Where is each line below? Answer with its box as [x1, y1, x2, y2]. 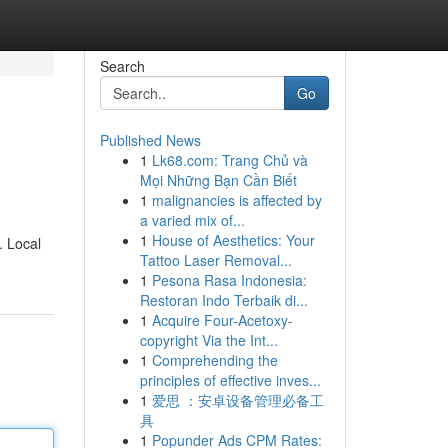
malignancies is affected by [151, 190, 322, 210]
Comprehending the [151, 350, 278, 370]
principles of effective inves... [139, 370, 321, 390]
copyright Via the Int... [139, 330, 278, 350]
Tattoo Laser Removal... [139, 250, 292, 270]
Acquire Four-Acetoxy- [151, 310, 293, 330]
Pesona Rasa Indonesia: [151, 270, 307, 290]
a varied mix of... [139, 210, 245, 230]
